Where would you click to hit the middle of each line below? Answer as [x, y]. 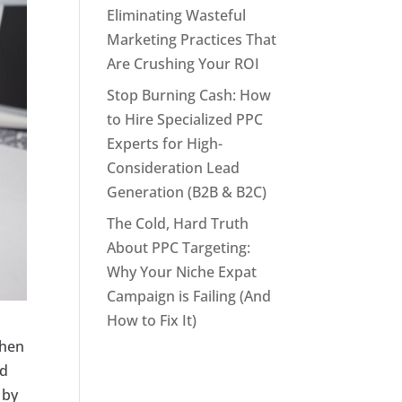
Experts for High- [165, 144]
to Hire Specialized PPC [185, 119]
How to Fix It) [152, 320]
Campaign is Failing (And [189, 296]
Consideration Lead [174, 168]
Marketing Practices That [192, 39]
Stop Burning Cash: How [189, 95]
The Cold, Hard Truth [178, 223]
